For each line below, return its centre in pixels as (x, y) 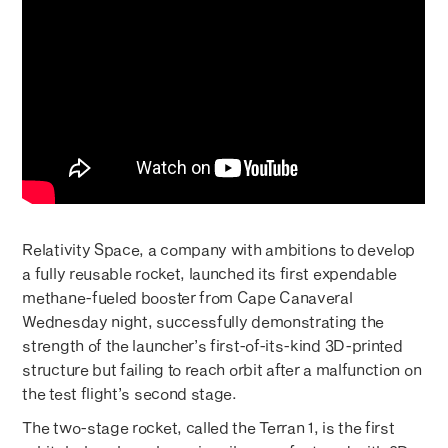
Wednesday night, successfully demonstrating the (203, 321)
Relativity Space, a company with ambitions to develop (219, 249)
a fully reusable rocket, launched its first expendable (209, 273)
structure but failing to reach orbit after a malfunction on (222, 369)
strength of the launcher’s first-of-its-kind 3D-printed (212, 345)
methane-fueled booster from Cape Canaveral (187, 297)
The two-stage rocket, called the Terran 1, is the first (208, 427)
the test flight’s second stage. (129, 393)
